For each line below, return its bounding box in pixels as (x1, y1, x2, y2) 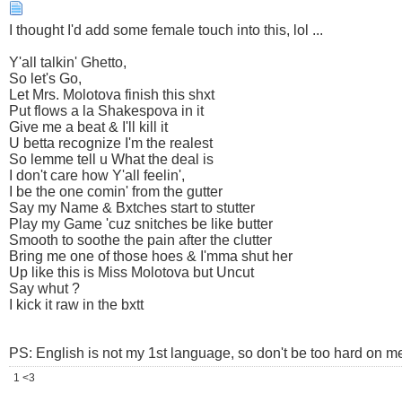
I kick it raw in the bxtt (9, 297, 144, 313)
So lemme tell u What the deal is (9, 152, 214, 168)
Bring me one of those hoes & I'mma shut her (9, 249, 293, 265)
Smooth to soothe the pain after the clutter (9, 232, 272, 249)
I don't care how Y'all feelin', (9, 168, 185, 184)
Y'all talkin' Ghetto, (9, 55, 127, 71)
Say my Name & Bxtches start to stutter (9, 200, 255, 216)
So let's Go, (9, 71, 82, 87)
